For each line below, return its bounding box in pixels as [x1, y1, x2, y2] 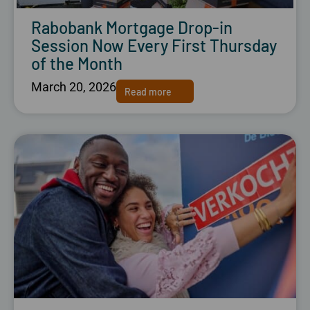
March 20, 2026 [31, 80, 116, 95]
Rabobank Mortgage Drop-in [31, 17, 232, 38]
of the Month [31, 53, 122, 74]
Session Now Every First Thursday [31, 35, 277, 56]
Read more [125, 85, 172, 98]
